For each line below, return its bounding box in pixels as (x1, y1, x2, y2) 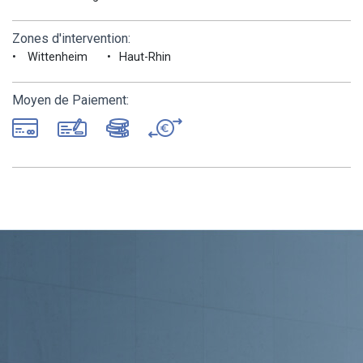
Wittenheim (24, 49, 91, 64)
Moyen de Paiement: (12, 92, 129, 108)
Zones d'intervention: (12, 30, 130, 46)
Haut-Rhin (119, 49, 171, 64)
